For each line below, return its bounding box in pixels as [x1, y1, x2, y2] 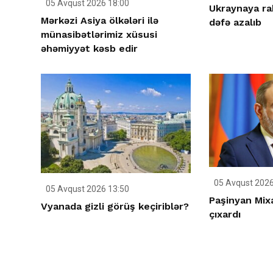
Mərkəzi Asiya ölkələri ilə [41, 14, 158, 26]
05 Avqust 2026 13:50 [44, 184, 129, 194]
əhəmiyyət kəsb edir [41, 42, 138, 54]
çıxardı [208, 208, 241, 221]
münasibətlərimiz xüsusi [41, 28, 157, 40]
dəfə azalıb [208, 16, 261, 28]
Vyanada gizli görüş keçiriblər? [41, 200, 189, 213]
